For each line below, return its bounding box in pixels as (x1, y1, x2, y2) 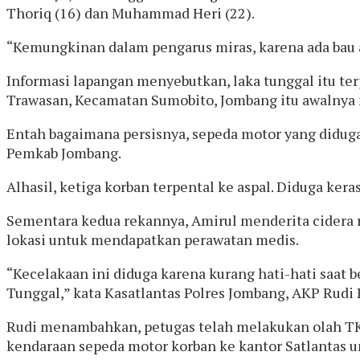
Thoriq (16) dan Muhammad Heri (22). (6, 2, 255, 22)
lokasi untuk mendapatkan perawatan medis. (6, 229, 299, 249)
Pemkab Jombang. (6, 142, 121, 162)
